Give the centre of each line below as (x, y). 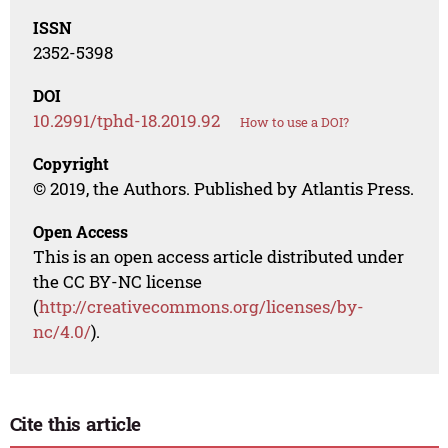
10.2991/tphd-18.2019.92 (127, 121)
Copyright (71, 164)
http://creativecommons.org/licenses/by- (202, 307)
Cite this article (75, 424)
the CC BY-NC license (118, 282)
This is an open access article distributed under (219, 257)
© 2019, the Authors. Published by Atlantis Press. (224, 189)
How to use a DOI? (295, 122)
